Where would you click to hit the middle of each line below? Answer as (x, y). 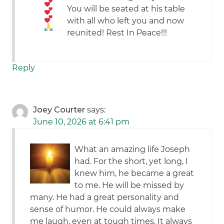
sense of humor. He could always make (108, 209)
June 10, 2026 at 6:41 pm (81, 122)
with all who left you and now (126, 21)
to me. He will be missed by (129, 185)
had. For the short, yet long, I (131, 161)
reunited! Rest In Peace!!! (117, 33)
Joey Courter (59, 110)
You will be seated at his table (126, 9)
